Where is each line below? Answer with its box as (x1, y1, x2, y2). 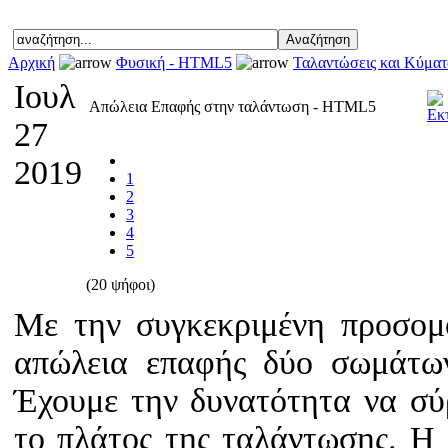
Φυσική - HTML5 (116, 54, 232, 72)
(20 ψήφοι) (86, 276, 155, 294)
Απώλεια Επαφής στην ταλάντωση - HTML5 (89, 98, 376, 116)
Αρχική (8, 54, 55, 72)
